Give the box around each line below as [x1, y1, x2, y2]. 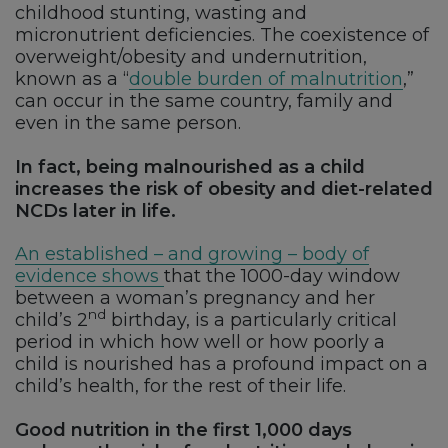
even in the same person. [15, 112, 241, 135]
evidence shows [15, 265, 164, 288]
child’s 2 [15, 309, 88, 332]
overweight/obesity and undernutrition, [15, 46, 367, 69]
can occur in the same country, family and [15, 90, 393, 113]
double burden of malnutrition [129, 68, 403, 91]
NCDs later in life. [15, 199, 176, 222]
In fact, [15, 155, 81, 178]
